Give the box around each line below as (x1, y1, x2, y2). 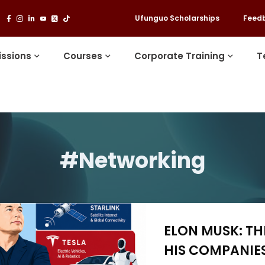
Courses (63, 50, 103, 62)
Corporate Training (134, 50, 225, 62)
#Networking (60, 146, 205, 176)
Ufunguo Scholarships (134, 13, 219, 23)
